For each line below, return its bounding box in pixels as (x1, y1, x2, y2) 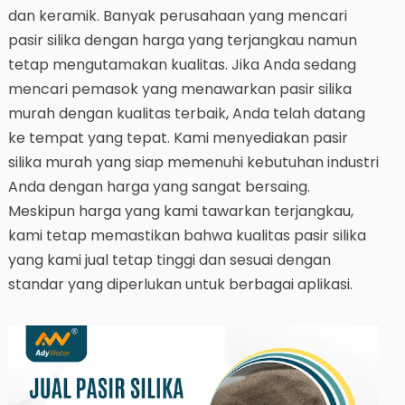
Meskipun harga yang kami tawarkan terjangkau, (7, 201, 353, 222)
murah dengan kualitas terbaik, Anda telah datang (7, 103, 365, 125)
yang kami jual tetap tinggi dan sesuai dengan (7, 250, 331, 271)
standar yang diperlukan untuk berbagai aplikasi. (7, 274, 353, 296)
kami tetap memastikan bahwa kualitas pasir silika (7, 225, 366, 247)
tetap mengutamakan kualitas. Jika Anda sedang (7, 54, 356, 76)
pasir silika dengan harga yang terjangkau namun (7, 30, 357, 52)
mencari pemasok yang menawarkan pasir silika (7, 79, 352, 100)
